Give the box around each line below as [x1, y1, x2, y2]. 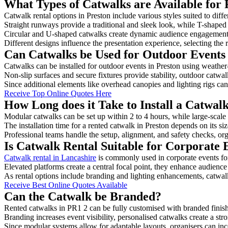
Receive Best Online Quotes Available [4, 180, 127, 189]
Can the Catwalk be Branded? [4, 189, 161, 203]
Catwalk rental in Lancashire [4, 153, 96, 162]
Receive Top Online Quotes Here [4, 89, 111, 98]
